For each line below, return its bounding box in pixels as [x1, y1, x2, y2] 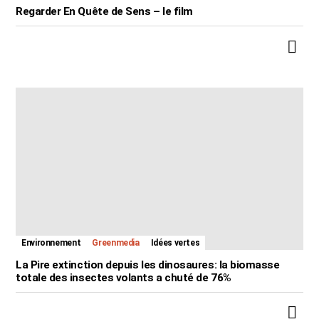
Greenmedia [92, 237, 140, 248]
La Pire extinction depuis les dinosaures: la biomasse [16, 258, 280, 271]
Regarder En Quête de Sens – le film [16, 5, 193, 19]
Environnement [21, 237, 81, 248]
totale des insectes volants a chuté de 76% [16, 271, 231, 284]
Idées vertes [150, 237, 200, 248]
